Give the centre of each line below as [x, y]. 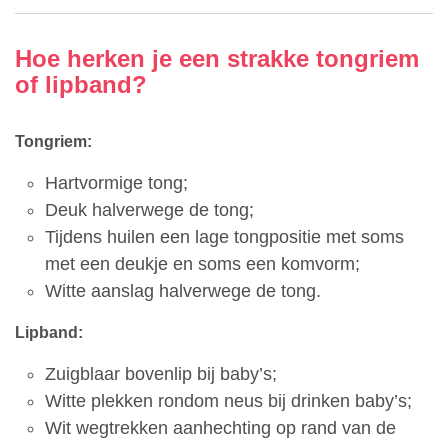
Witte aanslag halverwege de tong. [183, 291]
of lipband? [81, 84]
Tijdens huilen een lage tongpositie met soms [224, 237]
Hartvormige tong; [116, 183]
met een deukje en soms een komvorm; [202, 264]
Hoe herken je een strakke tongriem [217, 58]
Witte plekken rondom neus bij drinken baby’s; [228, 401]
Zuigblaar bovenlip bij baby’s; [161, 374]
